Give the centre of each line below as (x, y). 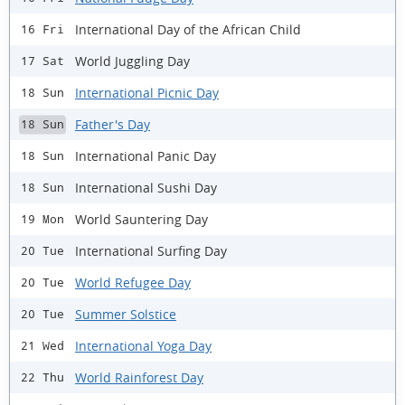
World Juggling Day (132, 61)
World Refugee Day (133, 282)
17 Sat (42, 61)
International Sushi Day (146, 187)
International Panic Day (146, 155)
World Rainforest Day (139, 377)
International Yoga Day (143, 345)
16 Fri (42, 30)
